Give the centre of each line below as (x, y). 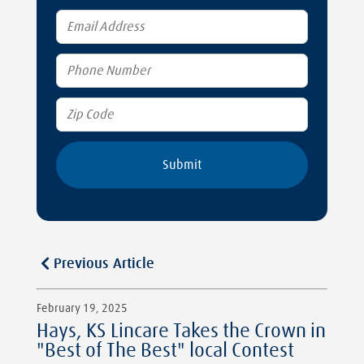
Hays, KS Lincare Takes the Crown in (181, 331)
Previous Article (104, 264)
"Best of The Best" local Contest (165, 351)
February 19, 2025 (82, 308)
